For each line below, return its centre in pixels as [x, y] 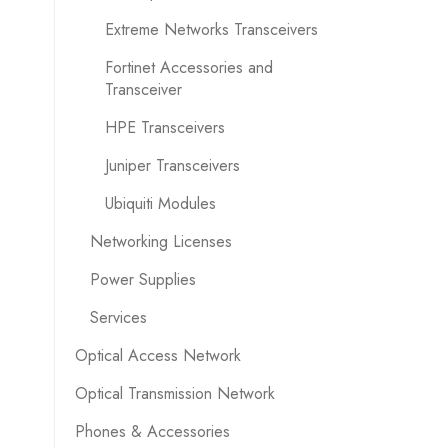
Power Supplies [142, 279]
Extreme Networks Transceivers [211, 29]
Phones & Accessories [152, 431]
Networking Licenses [160, 241]
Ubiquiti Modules [160, 203]
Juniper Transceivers [172, 165]
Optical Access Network [157, 355]
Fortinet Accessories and [188, 67]
